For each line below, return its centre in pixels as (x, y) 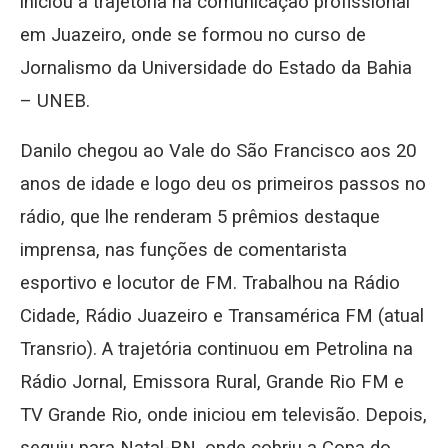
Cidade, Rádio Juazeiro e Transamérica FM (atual (222, 316)
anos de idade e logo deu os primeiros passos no (223, 184)
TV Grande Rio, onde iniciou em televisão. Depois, (223, 415)
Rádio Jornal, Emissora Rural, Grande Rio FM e (212, 382)
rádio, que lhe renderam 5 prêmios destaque (200, 217)
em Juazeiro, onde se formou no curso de (193, 35)
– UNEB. (55, 101)
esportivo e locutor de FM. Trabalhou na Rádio (210, 283)
